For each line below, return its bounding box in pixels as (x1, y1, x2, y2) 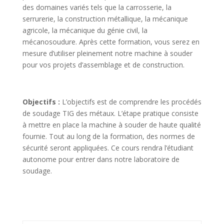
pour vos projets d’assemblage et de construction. (22, 59, 184, 69)
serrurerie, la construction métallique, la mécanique (22, 13, 188, 23)
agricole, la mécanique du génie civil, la (22, 25, 147, 35)
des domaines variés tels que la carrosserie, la (22, 2, 171, 12)
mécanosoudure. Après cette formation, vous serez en (22, 36, 199, 46)
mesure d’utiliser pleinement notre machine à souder (22, 48, 192, 58)
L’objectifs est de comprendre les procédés (59, 96, 201, 106)
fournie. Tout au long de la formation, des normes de (22, 131, 195, 141)
